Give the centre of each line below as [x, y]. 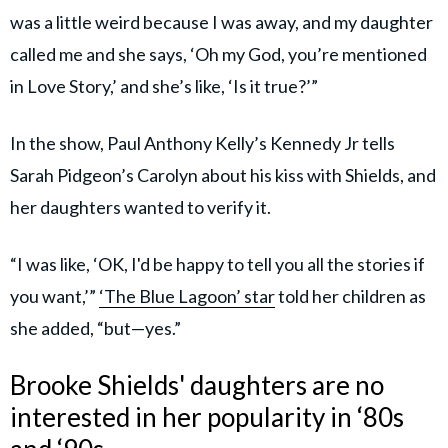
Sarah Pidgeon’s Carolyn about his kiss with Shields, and [223, 174]
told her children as [350, 295]
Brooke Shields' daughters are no [197, 384]
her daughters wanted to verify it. [140, 206]
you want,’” [54, 295]
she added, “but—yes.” [95, 327]
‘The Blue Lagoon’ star [187, 295]
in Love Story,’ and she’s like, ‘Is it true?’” [164, 85]
